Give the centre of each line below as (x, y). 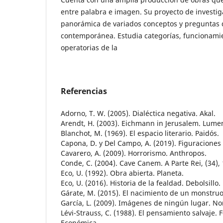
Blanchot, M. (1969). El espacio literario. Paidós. (140, 133)
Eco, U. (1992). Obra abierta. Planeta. (122, 173)
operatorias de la (89, 48)
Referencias (84, 91)
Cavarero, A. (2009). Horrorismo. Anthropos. (134, 153)
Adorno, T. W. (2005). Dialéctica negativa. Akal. (138, 113)
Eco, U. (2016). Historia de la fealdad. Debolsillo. (141, 183)
